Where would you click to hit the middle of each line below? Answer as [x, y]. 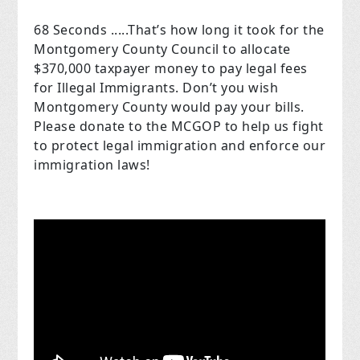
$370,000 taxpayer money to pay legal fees [171, 69]
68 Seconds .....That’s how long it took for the [179, 30]
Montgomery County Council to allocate [162, 49]
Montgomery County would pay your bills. [169, 107]
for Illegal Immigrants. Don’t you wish [156, 88]
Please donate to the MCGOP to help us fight [179, 127]
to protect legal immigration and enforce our [180, 146]
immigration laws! [92, 165]
